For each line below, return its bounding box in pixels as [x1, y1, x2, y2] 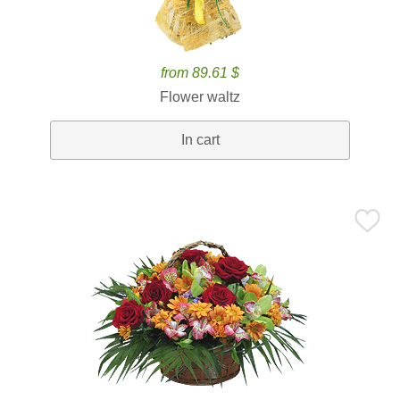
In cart [180, 132, 220, 147]
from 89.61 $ [161, 65, 239, 80]
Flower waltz [160, 89, 240, 104]
